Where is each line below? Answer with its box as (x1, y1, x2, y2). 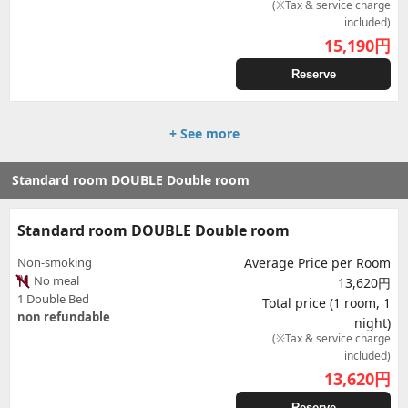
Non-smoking (17, 254, 92, 270)
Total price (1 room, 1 (262, 294, 391, 311)
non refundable (17, 309, 110, 325)
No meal (31, 272, 79, 289)
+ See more (168, 125, 240, 142)
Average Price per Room (244, 254, 391, 271)
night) (354, 314, 391, 331)
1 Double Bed (17, 291, 89, 307)
